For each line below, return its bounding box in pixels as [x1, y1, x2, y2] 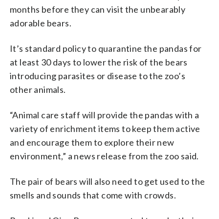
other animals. [10, 84, 66, 95]
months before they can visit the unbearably [10, 3, 186, 15]
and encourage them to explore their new [10, 136, 175, 148]
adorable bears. [10, 17, 72, 28]
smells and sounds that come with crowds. [10, 189, 176, 200]
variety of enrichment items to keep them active [10, 123, 200, 134]
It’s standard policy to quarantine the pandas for [10, 43, 202, 54]
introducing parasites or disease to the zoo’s [10, 70, 185, 81]
